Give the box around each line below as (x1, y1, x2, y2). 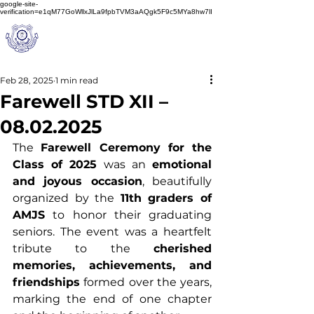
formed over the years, (80, 275, 212, 289)
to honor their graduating (45, 208, 212, 221)
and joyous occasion (13, 175, 142, 188)
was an (97, 158, 153, 171)
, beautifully (142, 175, 212, 188)
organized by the (13, 191, 121, 205)
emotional (152, 158, 212, 171)
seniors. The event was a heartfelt (13, 225, 212, 238)
